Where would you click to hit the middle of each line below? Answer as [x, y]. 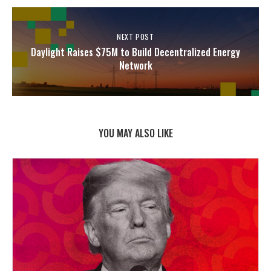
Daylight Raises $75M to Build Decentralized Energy [135, 52]
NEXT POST [135, 37]
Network [135, 66]
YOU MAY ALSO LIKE [135, 133]
